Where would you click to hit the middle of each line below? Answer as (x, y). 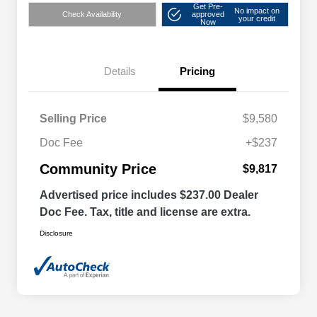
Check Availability (92, 15)
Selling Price (73, 119)
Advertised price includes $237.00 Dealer (149, 195)
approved (208, 15)
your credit (257, 18)
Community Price (98, 169)
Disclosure (56, 234)
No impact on (257, 10)
